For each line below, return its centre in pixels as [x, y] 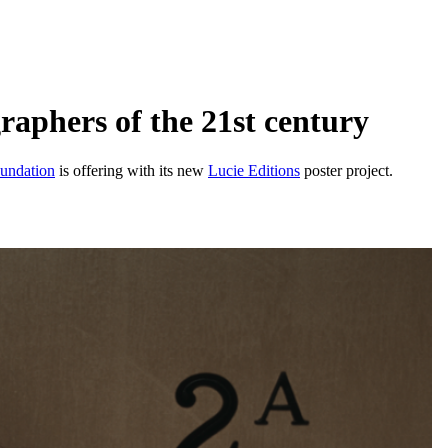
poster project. [346, 170]
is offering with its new [131, 170]
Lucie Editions [254, 170]
